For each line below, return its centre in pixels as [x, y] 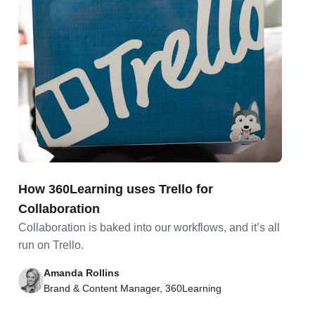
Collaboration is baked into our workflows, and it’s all [149, 227]
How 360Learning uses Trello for [115, 189]
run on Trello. [51, 245]
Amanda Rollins [81, 273]
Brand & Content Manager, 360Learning [132, 288]
